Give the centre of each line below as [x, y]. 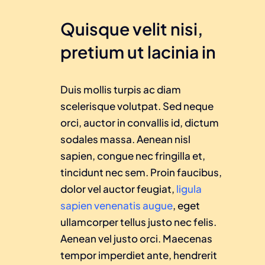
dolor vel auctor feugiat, [117, 189]
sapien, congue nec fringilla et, [133, 156]
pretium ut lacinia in [138, 51]
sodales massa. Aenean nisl [125, 139]
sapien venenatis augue [117, 205]
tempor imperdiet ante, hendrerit [139, 255]
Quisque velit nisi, [132, 28]
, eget [186, 205]
